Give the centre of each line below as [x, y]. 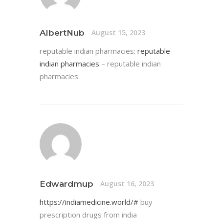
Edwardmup [66, 184]
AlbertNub [62, 33]
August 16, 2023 [127, 184]
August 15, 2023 [118, 33]
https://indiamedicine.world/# [89, 202]
